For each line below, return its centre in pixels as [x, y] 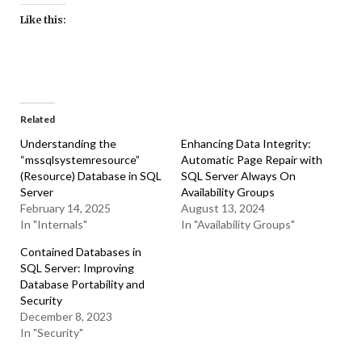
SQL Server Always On [238, 176]
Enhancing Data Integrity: [246, 143]
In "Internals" [54, 224]
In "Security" [52, 333]
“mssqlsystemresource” [80, 160]
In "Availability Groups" [238, 224]
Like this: [43, 20]
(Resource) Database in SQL [91, 176]
